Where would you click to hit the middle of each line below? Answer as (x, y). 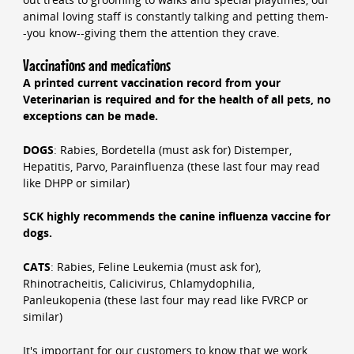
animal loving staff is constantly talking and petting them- (175, 16)
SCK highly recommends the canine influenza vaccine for (176, 217)
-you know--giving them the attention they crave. (151, 32)
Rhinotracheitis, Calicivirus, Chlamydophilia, (138, 283)
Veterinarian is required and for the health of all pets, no (177, 100)
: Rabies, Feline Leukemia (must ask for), (155, 266)
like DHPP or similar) (76, 183)
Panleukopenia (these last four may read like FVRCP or (165, 299)
